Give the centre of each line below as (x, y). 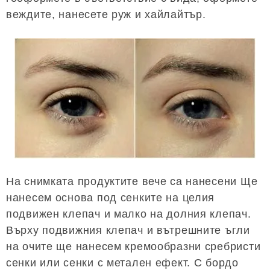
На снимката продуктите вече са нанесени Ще (132, 181)
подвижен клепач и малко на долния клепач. (129, 214)
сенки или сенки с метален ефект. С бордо (122, 262)
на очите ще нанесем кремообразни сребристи (133, 246)
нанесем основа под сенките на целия (111, 197)
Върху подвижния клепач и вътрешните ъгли (128, 230)
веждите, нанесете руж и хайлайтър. (106, 14)
